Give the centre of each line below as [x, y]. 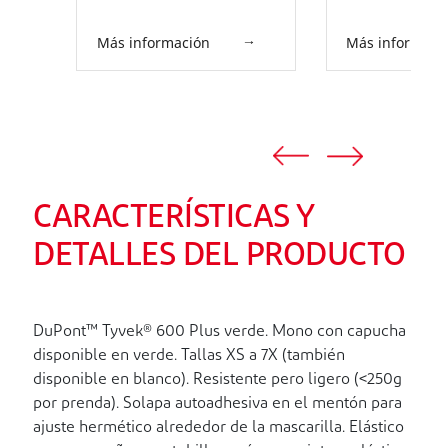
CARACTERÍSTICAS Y [173, 219]
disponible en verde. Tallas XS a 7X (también [189, 356]
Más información [153, 43]
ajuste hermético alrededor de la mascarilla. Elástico [218, 428]
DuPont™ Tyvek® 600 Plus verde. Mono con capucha [219, 332]
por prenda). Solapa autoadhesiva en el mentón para [217, 404]
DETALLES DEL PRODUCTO [219, 257]
